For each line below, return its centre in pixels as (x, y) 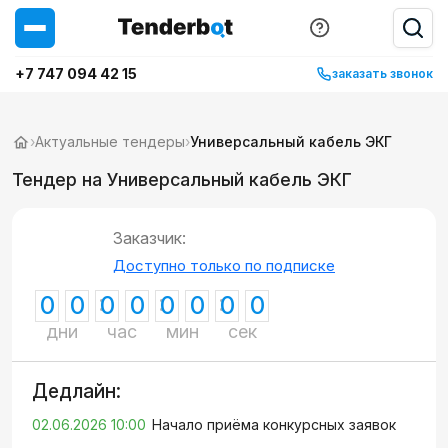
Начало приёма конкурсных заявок (274, 424)
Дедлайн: (76, 391)
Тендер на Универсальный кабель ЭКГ (182, 179)
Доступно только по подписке (224, 265)
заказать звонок (382, 73)
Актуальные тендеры (110, 141)
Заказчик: (149, 238)
